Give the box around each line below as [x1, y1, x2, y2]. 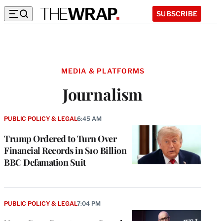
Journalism [62, 83, 143, 105]
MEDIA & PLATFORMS [61, 67, 145, 75]
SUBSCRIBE [156, 9, 197, 18]
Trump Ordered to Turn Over [4, 133, 116, 145]
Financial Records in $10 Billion [4, 145, 126, 157]
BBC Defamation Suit [4, 156, 86, 169]
